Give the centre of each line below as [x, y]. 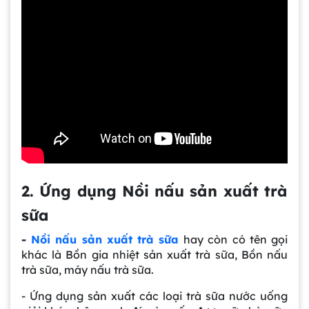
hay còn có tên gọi [236, 240]
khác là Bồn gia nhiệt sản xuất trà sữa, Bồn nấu [154, 255]
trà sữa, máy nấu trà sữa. [88, 270]
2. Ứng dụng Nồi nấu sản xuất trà [154, 191]
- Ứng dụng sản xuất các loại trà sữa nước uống [154, 296]
